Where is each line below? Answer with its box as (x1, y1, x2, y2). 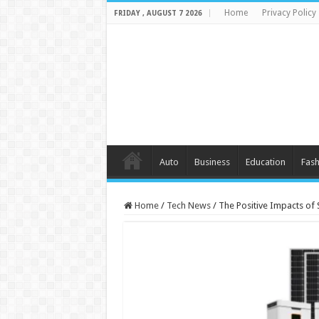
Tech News (166, 200, 211, 211)
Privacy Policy (261, 8, 316, 18)
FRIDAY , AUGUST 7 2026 (113, 9, 202, 17)
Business (194, 157, 230, 167)
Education (245, 157, 286, 167)
